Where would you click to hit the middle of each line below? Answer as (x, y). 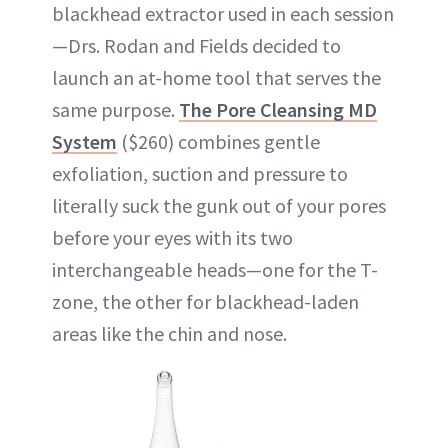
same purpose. (115, 109)
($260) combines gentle (218, 141)
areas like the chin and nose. (169, 333)
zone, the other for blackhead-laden (205, 301)
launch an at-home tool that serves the (216, 77)
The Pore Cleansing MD (278, 109)
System (84, 141)
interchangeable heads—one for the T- (215, 269)
